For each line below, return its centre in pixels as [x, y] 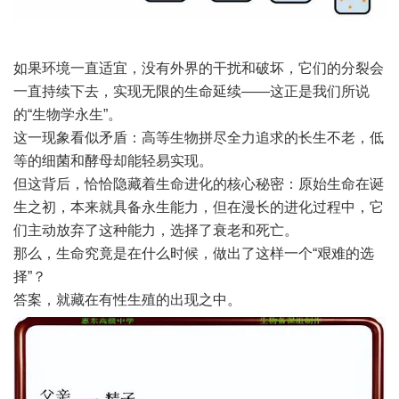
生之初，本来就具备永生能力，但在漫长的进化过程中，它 [199, 207]
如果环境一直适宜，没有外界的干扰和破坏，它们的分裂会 [199, 68]
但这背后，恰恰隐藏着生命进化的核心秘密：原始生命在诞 [199, 183]
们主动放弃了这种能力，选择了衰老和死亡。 [156, 230]
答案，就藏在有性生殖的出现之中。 [127, 299]
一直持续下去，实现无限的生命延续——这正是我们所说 [191, 91]
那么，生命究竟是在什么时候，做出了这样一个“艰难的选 [194, 253]
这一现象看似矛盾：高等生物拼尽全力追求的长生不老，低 [199, 137]
